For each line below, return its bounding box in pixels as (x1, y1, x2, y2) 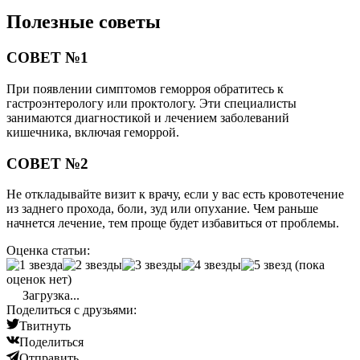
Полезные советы (6, 11, 161, 33)
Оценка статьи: (6, 243, 90, 258)
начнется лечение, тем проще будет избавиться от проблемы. (6, 216, 339, 231)
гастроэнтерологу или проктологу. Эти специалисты (6, 96, 297, 110)
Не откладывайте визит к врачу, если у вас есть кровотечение (6, 187, 344, 202)
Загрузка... (19, 288, 80, 303)
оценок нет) (6, 272, 72, 287)
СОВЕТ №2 (6, 154, 88, 172)
